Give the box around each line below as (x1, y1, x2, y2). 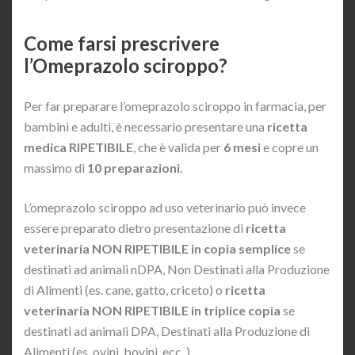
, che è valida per (133, 139, 223, 155)
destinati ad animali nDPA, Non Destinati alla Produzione (24, 261, 330, 277)
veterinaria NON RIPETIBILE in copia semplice (24, 240, 291, 256)
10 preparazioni (87, 159, 180, 175)
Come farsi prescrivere (24, 31, 219, 55)
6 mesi (223, 139, 261, 155)
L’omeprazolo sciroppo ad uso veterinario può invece (24, 199, 306, 215)
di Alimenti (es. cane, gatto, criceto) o (24, 281, 225, 297)
